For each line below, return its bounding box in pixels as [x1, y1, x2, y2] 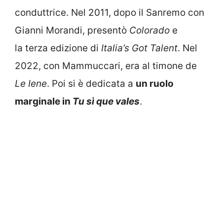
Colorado [129, 25, 170, 36]
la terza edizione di [15, 42, 101, 54]
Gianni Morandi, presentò [15, 25, 129, 36]
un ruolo [136, 78, 174, 89]
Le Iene [15, 78, 47, 89]
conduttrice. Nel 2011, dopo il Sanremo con [15, 7, 204, 18]
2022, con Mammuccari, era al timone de [15, 60, 197, 72]
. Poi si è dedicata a [47, 78, 136, 89]
